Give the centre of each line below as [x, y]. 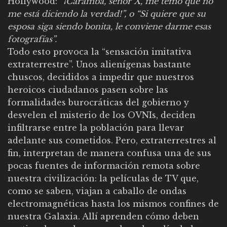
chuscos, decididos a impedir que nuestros [101, 77]
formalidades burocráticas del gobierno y [98, 102]
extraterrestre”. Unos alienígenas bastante [99, 64]
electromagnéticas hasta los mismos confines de [113, 203]
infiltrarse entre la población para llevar [96, 127]
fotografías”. [32, 39]
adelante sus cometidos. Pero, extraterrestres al [112, 140]
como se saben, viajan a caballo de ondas [97, 191]
